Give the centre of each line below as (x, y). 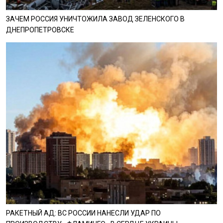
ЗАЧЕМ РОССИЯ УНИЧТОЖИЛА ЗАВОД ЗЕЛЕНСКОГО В (95, 19)
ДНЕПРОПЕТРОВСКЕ (40, 30)
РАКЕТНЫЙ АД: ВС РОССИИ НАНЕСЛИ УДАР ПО (83, 213)
